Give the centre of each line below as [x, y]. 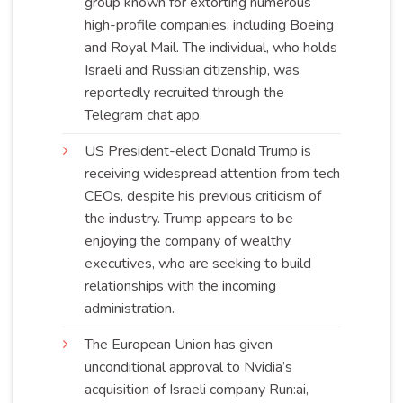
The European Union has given [179, 344]
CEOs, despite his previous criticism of [203, 196]
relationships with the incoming [180, 286]
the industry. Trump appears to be [189, 218]
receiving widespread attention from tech [212, 173]
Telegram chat [130, 115]
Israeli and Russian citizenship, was [192, 70]
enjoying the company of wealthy [188, 241]
